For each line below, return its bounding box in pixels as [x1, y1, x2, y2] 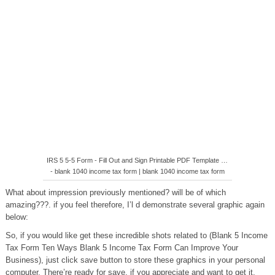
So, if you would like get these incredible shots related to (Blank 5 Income [5, 231, 268, 240]
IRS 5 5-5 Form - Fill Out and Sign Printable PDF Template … [47, 157, 228, 164]
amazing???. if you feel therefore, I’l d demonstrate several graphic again [5, 200, 265, 209]
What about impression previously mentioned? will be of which [5, 188, 226, 197]
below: [5, 212, 28, 222]
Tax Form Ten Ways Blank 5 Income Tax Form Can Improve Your [5, 243, 238, 252]
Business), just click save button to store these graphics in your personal [5, 255, 265, 265]
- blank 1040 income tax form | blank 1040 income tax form [50, 168, 225, 175]
